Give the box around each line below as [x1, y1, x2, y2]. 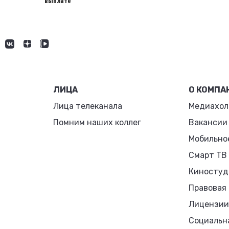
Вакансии [188, 117, 227, 127]
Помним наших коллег [53, 117, 142, 127]
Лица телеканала [53, 101, 123, 111]
